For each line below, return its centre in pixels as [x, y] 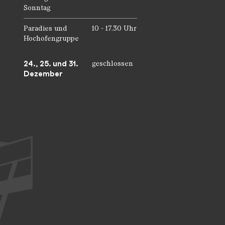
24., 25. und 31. [51, 64]
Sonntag [37, 8]
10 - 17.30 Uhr [114, 28]
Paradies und [45, 28]
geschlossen [113, 63]
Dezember [43, 74]
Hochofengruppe [51, 38]
